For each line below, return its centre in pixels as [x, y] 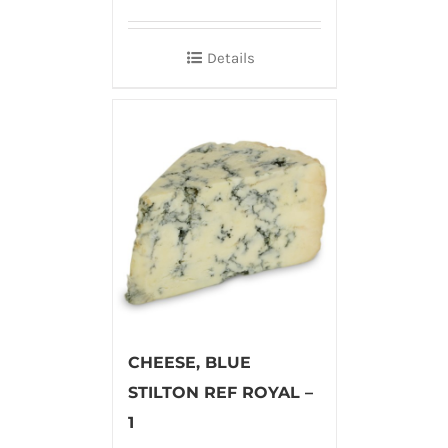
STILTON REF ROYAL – [220, 392]
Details [231, 57]
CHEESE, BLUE [189, 362]
